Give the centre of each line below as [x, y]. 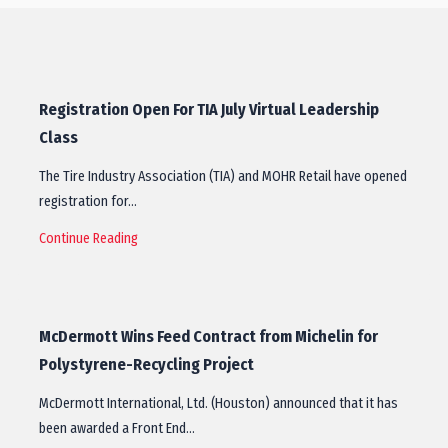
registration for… [88, 201]
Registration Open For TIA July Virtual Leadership [209, 109]
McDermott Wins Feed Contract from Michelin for [208, 336]
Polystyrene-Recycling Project [146, 364]
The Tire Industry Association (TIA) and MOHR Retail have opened [223, 176]
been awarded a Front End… [117, 428]
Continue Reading [88, 238]
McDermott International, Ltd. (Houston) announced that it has [218, 403]
